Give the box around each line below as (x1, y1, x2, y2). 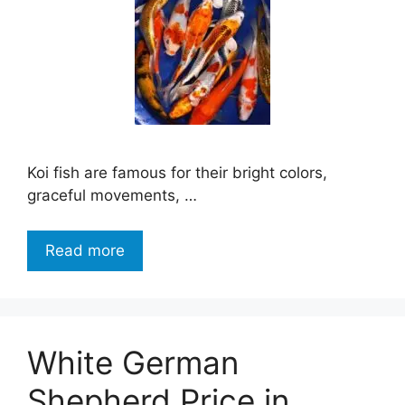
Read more (45, 240, 125, 259)
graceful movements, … (27, 186, 197, 205)
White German (27, 343, 239, 381)
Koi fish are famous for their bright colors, (27, 164, 327, 183)
